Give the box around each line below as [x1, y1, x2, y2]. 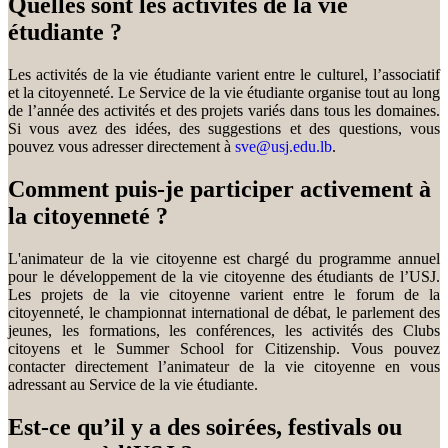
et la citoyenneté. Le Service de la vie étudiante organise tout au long [8, 83, 440, 101]
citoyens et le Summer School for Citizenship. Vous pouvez [8, 339, 440, 357]
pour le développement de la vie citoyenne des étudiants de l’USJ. [8, 267, 440, 285]
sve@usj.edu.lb [235, 137, 332, 155]
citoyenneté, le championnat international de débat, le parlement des [8, 303, 440, 321]
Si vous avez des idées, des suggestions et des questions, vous [8, 119, 440, 137]
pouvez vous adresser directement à [8, 137, 235, 155]
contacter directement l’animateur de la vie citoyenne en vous [8, 357, 440, 375]
